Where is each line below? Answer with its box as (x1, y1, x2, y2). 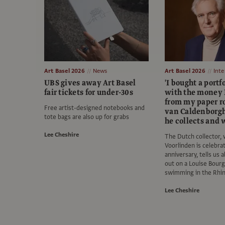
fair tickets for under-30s (44, 87, 134, 98)
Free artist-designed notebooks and (44, 103, 145, 113)
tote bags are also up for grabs (44, 113, 129, 122)
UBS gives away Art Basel (44, 77, 136, 89)
